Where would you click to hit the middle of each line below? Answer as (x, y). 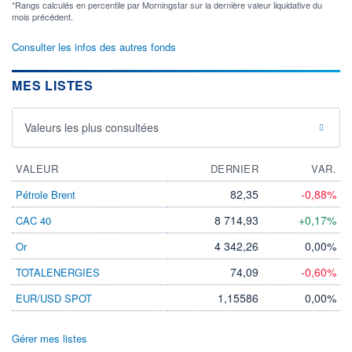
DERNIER (234, 169)
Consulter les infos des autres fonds (94, 47)
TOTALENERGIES (58, 273)
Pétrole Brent (46, 195)
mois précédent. (42, 17)
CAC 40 (33, 221)
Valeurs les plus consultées (92, 128)
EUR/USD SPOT (54, 299)
